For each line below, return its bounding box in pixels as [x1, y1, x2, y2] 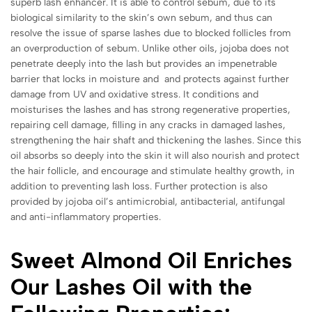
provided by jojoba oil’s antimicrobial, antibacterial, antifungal [10, 195, 285, 208]
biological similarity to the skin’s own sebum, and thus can [10, 11, 272, 24]
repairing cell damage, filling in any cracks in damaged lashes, [10, 118, 286, 131]
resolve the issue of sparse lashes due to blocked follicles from [10, 26, 291, 39]
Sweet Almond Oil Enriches [10, 247, 292, 274]
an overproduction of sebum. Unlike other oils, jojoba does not [10, 42, 289, 54]
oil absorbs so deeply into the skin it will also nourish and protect [10, 149, 299, 162]
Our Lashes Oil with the [10, 273, 252, 300]
